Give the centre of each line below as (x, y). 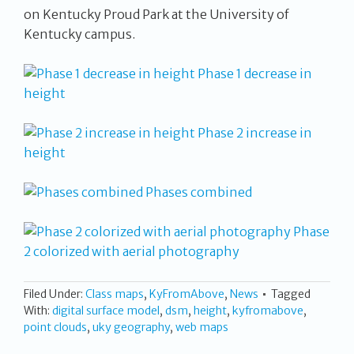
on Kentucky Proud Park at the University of (156, 15)
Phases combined (198, 192)
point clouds (55, 328)
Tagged (291, 294)
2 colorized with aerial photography (132, 252)
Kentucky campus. (79, 34)
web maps (202, 328)
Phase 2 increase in (254, 133)
